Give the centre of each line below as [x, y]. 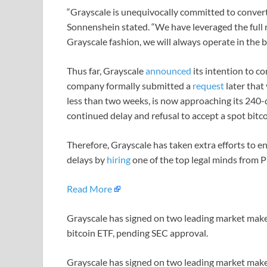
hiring [119, 160]
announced [168, 71]
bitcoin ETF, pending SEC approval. [137, 233]
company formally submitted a [130, 86]
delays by [87, 160]
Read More [89, 189]
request [208, 86]
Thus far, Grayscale [106, 71]
